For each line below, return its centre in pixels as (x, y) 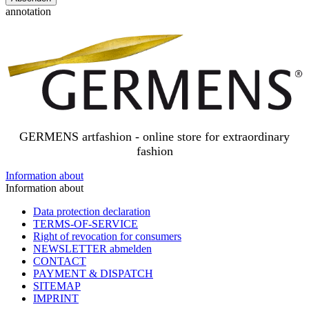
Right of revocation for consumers (107, 237)
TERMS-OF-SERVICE (86, 224)
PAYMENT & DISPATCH (93, 274)
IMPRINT (56, 299)
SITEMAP (57, 286)
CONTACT (60, 261)
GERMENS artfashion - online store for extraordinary (154, 137)
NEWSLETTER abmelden (92, 249)
